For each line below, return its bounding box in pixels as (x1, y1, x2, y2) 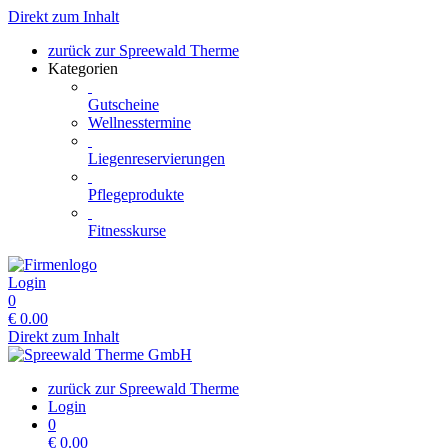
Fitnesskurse (88, 222, 166, 239)
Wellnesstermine (88, 114, 191, 131)
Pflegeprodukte (88, 186, 184, 203)
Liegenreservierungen (88, 150, 225, 167)
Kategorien (48, 60, 118, 77)
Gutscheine (88, 96, 159, 113)
